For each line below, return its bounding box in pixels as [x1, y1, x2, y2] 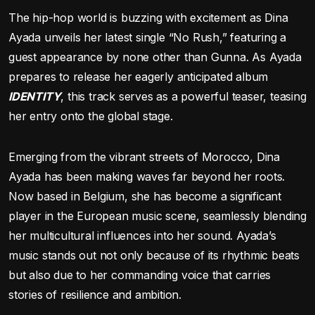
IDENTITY [8, 89, 61, 103]
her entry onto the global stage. [8, 108, 173, 123]
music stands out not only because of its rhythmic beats [8, 247, 300, 262]
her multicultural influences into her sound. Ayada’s [8, 228, 276, 243]
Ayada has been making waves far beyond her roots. [8, 169, 285, 184]
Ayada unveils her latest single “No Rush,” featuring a [8, 30, 287, 44]
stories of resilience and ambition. [8, 287, 182, 302]
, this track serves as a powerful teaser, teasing [60, 89, 307, 103]
